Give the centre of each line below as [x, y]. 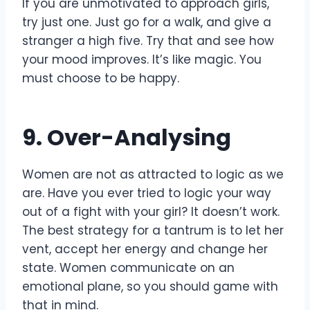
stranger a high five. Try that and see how [148, 40]
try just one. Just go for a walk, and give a [147, 22]
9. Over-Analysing [127, 137]
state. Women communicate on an [128, 267]
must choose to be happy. [101, 78]
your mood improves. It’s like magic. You [142, 59]
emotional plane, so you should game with [150, 286]
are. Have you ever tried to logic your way [147, 193]
